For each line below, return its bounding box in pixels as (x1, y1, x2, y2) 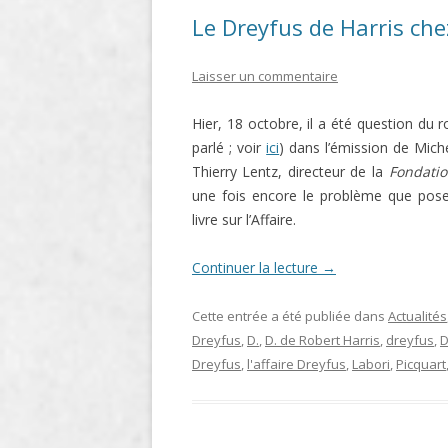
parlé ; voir (192, 138, 267, 158)
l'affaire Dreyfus (247, 355, 346, 374)
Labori (352, 355, 390, 374)
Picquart (396, 355, 446, 374)
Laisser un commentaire (192, 67, 338, 86)
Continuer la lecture (192, 258, 322, 278)
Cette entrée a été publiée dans (192, 307, 388, 326)
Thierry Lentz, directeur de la (192, 162, 389, 182)
